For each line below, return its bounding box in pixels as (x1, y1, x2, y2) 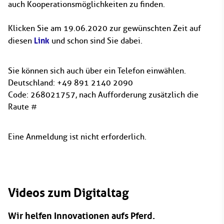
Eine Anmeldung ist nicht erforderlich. (8, 132, 146, 141)
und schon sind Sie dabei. (49, 36, 142, 45)
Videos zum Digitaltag (8, 185, 129, 200)
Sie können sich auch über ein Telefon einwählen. (8, 66, 186, 75)
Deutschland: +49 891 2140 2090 (8, 78, 133, 87)
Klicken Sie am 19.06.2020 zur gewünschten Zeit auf (8, 23, 201, 33)
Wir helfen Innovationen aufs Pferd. (8, 210, 155, 221)
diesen (8, 36, 34, 45)
